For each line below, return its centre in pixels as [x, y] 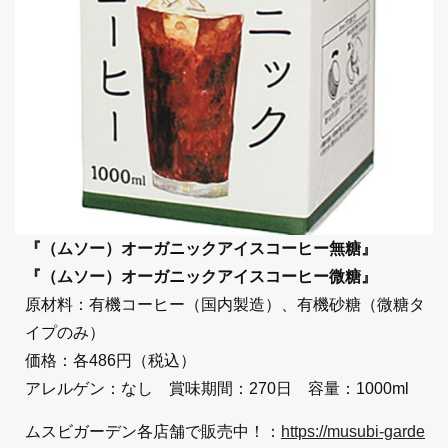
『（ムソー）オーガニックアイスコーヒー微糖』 [201, 276]
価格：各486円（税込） [110, 360]
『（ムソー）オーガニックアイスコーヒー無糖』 [201, 248]
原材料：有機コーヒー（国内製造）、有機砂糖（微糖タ [225, 304]
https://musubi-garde [353, 431]
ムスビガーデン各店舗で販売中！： [153, 431]
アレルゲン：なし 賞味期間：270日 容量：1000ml [217, 388]
